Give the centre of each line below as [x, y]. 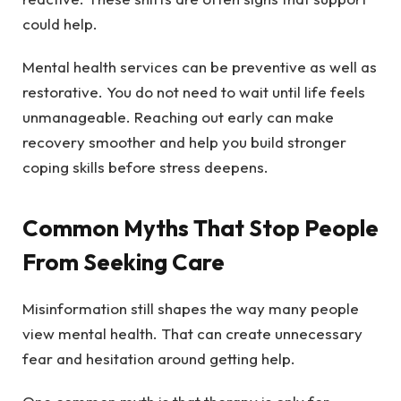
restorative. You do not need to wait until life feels [194, 92]
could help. [60, 23]
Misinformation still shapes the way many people [191, 308]
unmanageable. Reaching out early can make [178, 117]
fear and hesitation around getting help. [159, 358]
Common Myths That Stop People [200, 227]
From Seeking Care [124, 261]
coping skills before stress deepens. [145, 167]
